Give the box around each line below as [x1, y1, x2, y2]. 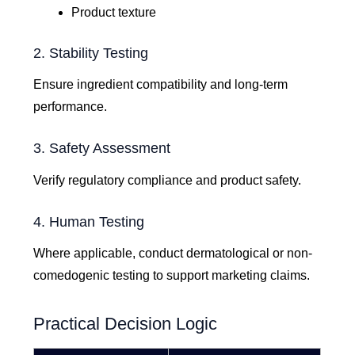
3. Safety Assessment [33, 140, 171, 157]
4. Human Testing [33, 213, 145, 230]
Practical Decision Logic [33, 313, 218, 334]
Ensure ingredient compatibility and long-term [33, 78, 288, 92]
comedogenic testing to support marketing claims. [33, 268, 311, 282]
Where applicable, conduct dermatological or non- [33, 246, 313, 260]
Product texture [71, 5, 157, 19]
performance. [33, 100, 108, 114]
